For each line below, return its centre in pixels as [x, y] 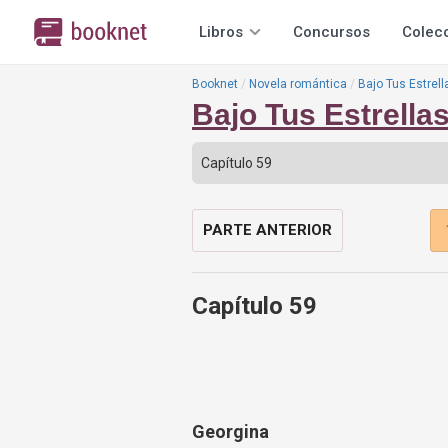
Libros [221, 32]
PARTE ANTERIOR [267, 230]
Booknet [215, 84]
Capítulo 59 [254, 306]
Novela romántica [298, 84]
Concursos [331, 32]
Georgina [230, 431]
